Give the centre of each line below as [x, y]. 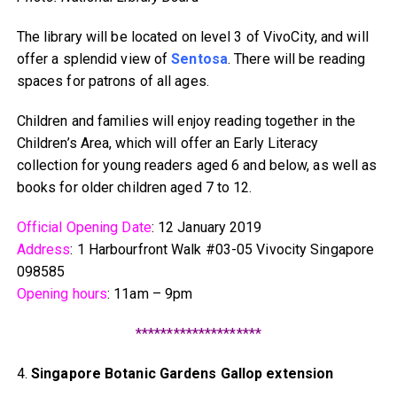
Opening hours [62, 293]
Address [43, 249]
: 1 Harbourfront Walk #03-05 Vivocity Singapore [222, 249]
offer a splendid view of [94, 58]
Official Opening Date [84, 227]
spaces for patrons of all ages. [113, 81]
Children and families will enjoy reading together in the [186, 121]
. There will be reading [296, 58]
